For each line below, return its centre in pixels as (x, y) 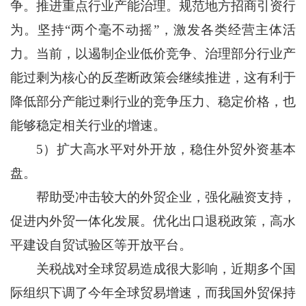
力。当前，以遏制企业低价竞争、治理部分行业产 (153, 54)
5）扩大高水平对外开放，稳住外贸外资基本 (153, 150)
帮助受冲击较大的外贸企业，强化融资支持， (153, 197)
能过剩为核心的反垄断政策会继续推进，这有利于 (153, 78)
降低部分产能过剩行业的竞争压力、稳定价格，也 (153, 102)
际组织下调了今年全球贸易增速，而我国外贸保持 (153, 293)
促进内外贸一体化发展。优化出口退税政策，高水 (153, 221)
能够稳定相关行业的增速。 (88, 126)
